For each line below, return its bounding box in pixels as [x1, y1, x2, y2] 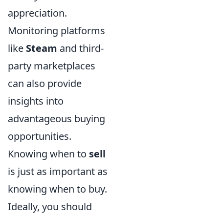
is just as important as [8, 165, 108, 178]
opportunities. [8, 130, 71, 143]
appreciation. [8, 6, 67, 20]
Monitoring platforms [8, 24, 105, 37]
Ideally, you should [8, 200, 92, 213]
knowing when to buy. [8, 182, 107, 196]
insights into [8, 94, 64, 108]
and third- [57, 42, 104, 55]
